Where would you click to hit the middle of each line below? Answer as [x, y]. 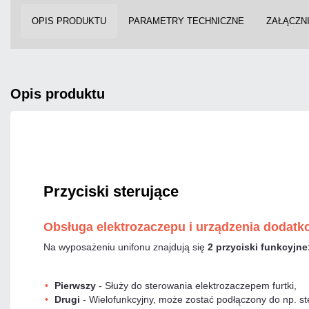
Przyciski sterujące [111, 191]
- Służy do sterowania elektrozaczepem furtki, [196, 285]
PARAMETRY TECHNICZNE [186, 21]
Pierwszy [75, 285]
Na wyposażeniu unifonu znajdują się [126, 247]
